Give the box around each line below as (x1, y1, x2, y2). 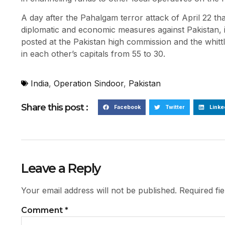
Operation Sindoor (54, 78, 124, 88)
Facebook (114, 103, 141, 110)
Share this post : (21, 102, 88, 114)
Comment (21, 205, 65, 215)
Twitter (165, 103, 185, 110)
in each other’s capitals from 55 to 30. (21, 49, 165, 59)
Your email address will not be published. (21, 185, 177, 196)
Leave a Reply (21, 161, 100, 176)
